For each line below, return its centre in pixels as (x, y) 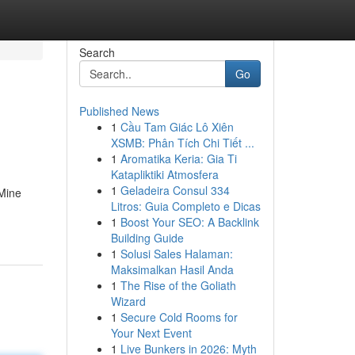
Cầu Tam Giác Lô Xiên (177, 127)
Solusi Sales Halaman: (176, 254)
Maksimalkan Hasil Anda (172, 269)
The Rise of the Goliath (178, 285)
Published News (119, 111)
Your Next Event (151, 333)
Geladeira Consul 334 (175, 190)
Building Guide (147, 238)
